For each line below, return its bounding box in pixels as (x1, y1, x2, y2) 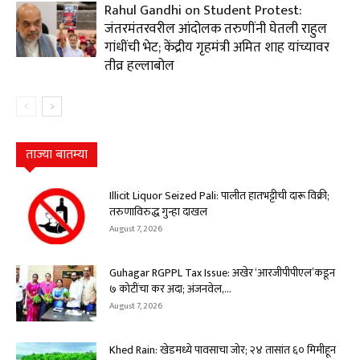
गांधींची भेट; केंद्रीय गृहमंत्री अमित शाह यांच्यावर (104, 36, 329, 59)
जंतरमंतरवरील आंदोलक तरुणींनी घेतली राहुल (104, 18, 327, 41)
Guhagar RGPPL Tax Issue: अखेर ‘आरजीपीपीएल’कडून (109, 264, 335, 283)
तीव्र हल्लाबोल (104, 55, 174, 78)
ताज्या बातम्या (26, 144, 88, 166)
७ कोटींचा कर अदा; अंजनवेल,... (109, 280, 231, 299)
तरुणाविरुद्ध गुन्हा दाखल (109, 202, 207, 222)
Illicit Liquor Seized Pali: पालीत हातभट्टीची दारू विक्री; (109, 186, 329, 206)
